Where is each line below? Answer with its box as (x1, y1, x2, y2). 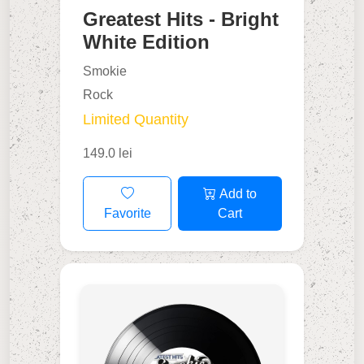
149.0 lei (83, 146, 133, 161)
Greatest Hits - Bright (83, 8, 279, 31)
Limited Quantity (83, 111, 189, 128)
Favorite (103, 206, 151, 220)
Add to (215, 186, 257, 201)
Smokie (83, 64, 128, 79)
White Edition (83, 31, 210, 54)
